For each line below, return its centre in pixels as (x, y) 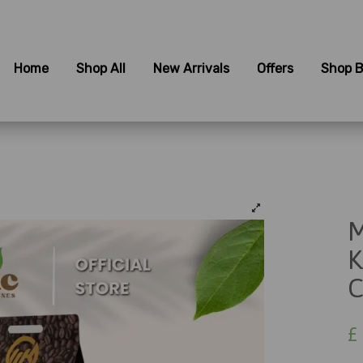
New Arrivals (191, 68)
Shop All (100, 68)
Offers (275, 68)
